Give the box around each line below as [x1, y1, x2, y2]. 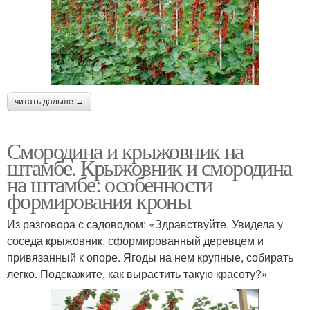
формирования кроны [7, 185, 192, 215]
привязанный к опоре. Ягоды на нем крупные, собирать [7, 248, 293, 265]
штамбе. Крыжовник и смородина [7, 152, 292, 182]
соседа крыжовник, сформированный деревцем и [7, 232, 264, 248]
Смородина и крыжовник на [7, 135, 244, 165]
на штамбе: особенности [7, 168, 212, 199]
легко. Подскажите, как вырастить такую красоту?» [7, 265, 268, 282]
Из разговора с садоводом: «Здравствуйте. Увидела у [7, 215, 283, 232]
